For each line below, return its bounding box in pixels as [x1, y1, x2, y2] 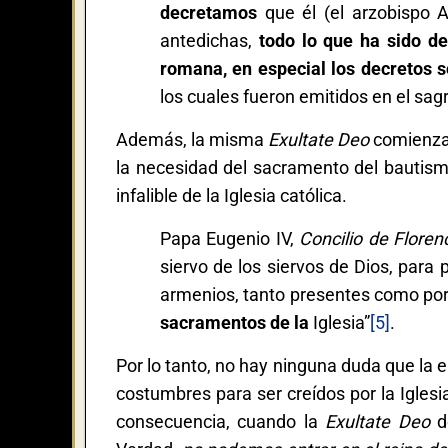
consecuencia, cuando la [116, 410, 326, 432]
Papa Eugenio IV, [159, 227, 300, 249]
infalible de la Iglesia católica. [116, 184, 347, 206]
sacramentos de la [159, 311, 309, 333]
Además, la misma [116, 128, 269, 150]
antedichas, [159, 29, 259, 51]
